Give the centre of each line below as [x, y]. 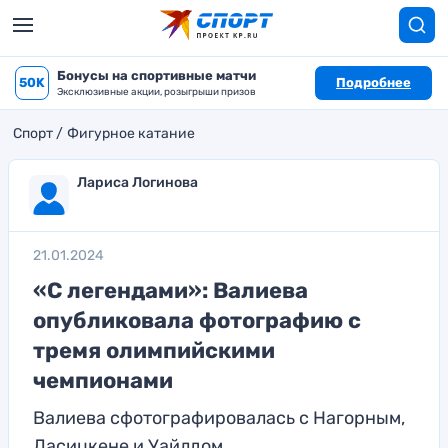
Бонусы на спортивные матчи [156, 75]
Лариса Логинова [137, 182]
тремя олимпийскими [154, 350]
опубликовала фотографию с [197, 320]
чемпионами [103, 380]
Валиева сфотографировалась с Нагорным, [219, 418]
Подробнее [373, 82]
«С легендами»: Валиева [170, 290]
